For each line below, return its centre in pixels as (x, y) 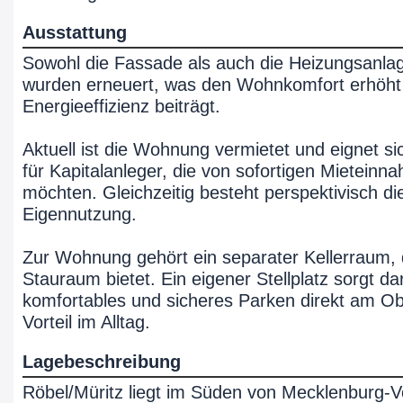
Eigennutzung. (80, 214)
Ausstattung (75, 32)
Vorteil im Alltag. (86, 322)
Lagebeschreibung (102, 362)
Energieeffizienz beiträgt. (121, 106)
